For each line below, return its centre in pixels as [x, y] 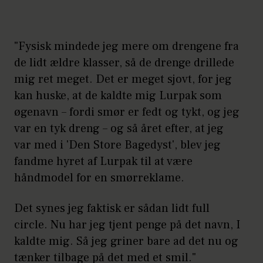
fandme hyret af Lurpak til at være [103, 161]
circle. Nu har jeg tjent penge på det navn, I [127, 225]
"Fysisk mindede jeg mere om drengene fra [127, 46]
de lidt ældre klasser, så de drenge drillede [124, 63]
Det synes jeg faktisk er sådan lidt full [112, 208]
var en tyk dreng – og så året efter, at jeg [119, 128]
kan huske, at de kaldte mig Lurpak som [118, 95]
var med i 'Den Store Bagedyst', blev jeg [117, 145]
